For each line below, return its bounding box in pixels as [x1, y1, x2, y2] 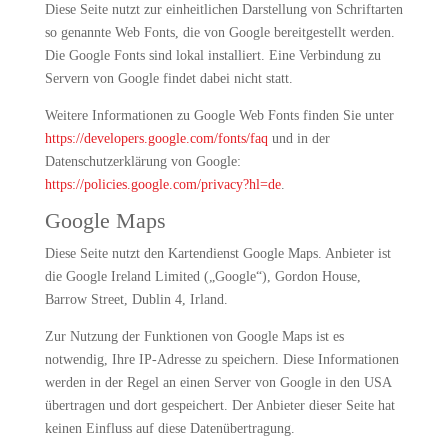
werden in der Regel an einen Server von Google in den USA [44, 375, 391, 390]
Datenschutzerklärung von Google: [44, 154, 241, 169]
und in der [267, 131, 330, 146]
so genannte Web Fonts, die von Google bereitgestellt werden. [44, 25, 395, 40]
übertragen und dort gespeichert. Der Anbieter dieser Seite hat [44, 398, 395, 413]
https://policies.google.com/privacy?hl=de [44, 177, 281, 192]
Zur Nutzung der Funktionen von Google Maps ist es [44, 329, 344, 344]
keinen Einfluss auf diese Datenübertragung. [44, 421, 295, 436]
